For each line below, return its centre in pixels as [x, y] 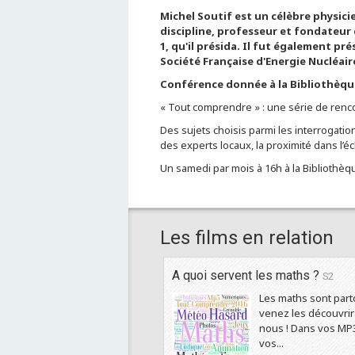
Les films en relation [247, 238]
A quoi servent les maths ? [247, 275]
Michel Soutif [196, 16]
